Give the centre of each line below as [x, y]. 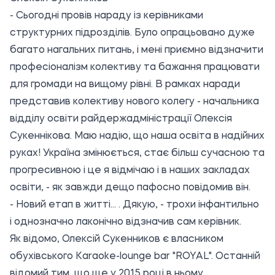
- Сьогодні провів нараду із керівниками [107, 16]
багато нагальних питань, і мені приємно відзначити [137, 51]
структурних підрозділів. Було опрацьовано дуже [132, 33]
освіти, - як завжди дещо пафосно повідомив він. [130, 188]
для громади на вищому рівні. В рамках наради [125, 85]
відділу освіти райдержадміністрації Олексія [121, 119]
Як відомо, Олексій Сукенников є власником [117, 240]
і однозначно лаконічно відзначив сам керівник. [126, 223]
